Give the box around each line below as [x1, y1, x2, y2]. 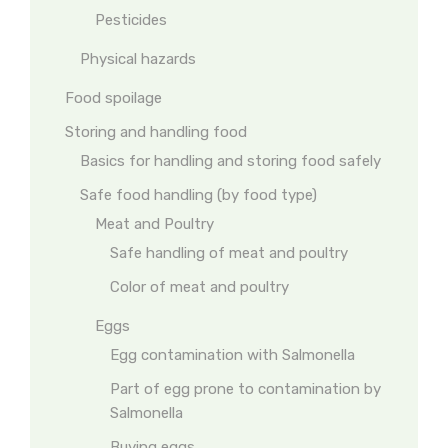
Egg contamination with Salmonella [110, 346, 355, 364]
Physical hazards [80, 50, 196, 68]
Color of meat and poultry [110, 278, 289, 296]
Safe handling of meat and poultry [110, 244, 348, 262]
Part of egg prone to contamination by [110, 380, 381, 398]
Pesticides [95, 11, 167, 29]
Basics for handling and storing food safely [80, 152, 381, 170]
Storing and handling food [65, 123, 247, 141]
